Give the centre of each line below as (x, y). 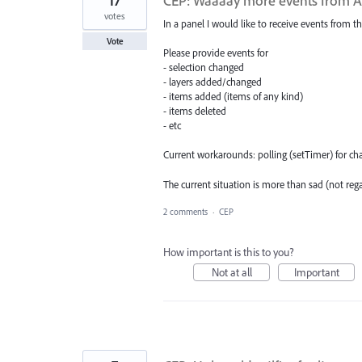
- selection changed (204, 67)
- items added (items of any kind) (233, 97)
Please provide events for (216, 53)
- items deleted (195, 111)
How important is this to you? (229, 252)
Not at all (232, 272)
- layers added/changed (213, 82)
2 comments (185, 211)
